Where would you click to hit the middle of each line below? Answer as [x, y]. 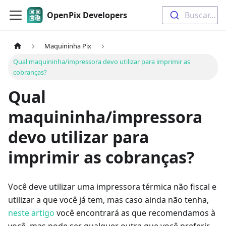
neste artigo [31, 213]
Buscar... [200, 15]
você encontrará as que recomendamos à [135, 213]
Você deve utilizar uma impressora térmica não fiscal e [112, 187]
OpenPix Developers [87, 15]
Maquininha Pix [68, 46]
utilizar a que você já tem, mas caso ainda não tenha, [108, 200]
